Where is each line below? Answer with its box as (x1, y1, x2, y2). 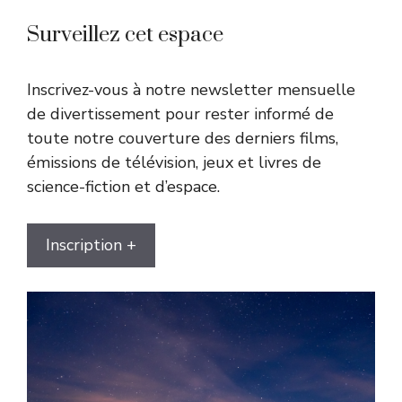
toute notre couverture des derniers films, (27, 127, 338, 149)
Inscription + (46, 233, 136, 256)
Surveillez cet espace (27, 21, 223, 48)
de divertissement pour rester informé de (27, 102, 334, 125)
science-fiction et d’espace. (27, 175, 220, 197)
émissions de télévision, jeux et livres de (27, 151, 321, 173)
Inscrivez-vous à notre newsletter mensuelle (27, 78, 355, 100)
